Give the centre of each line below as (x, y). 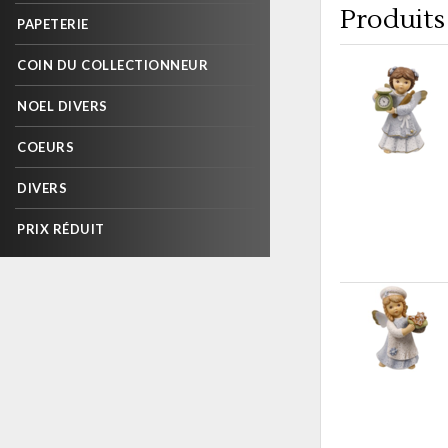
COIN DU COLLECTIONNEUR (112, 65)
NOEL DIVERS (62, 106)
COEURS (45, 147)
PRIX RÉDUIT (61, 229)
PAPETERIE (53, 24)
